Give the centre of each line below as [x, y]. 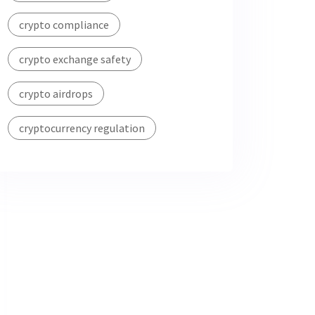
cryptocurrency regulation [82, 128]
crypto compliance [64, 25]
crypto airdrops [56, 94]
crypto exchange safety [75, 59]
